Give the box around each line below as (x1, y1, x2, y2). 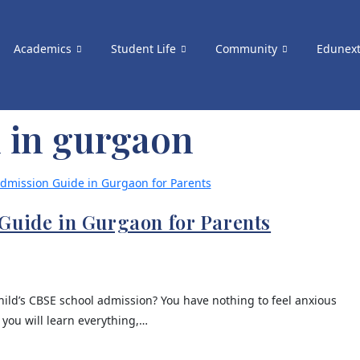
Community (215, 40, 277, 56)
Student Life (111, 40, 176, 56)
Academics (14, 40, 72, 56)
